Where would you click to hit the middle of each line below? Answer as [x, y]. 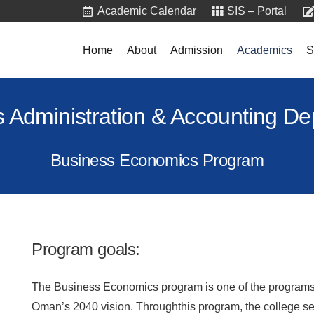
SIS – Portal [257, 11]
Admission [196, 50]
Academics [264, 50]
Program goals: [86, 249]
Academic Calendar [146, 11]
